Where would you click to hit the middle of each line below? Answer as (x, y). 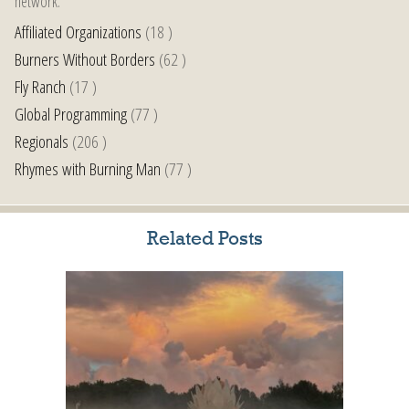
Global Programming (71, 114)
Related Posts (204, 239)
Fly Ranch (40, 87)
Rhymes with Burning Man (88, 169)
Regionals (42, 142)
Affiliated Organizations (78, 32)
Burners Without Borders (85, 59)
